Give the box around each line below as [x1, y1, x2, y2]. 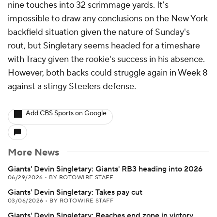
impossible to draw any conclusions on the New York [8, 13, 208, 24]
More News [8, 146, 59, 159]
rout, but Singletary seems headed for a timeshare [8, 40, 200, 51]
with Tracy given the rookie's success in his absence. [8, 54, 205, 65]
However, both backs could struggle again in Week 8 [8, 67, 208, 78]
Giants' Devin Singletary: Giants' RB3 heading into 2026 [8, 164, 202, 174]
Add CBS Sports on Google [26, 109, 107, 118]
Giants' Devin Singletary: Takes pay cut [8, 187, 142, 197]
